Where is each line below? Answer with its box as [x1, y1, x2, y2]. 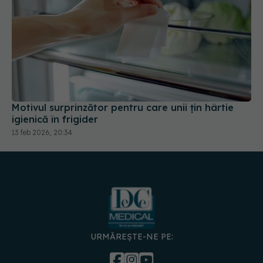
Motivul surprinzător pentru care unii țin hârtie [12, 101, 234, 113]
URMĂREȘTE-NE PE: [90, 231, 173, 242]
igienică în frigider [12, 113, 98, 125]
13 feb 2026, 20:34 [12, 127, 72, 137]
